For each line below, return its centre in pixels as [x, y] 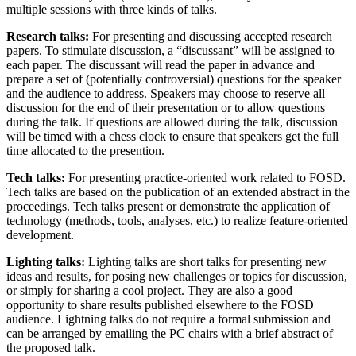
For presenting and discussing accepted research [211, 36]
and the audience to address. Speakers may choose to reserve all [166, 93]
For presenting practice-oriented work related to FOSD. [205, 177]
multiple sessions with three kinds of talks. [112, 9]
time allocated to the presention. [85, 150]
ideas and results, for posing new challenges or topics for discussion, [177, 276]
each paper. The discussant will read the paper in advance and [161, 64]
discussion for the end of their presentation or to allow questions [166, 107]
